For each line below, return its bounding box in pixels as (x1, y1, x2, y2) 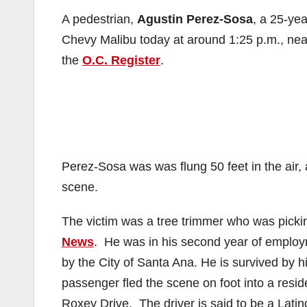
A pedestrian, (62, 12, 137, 26)
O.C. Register (82, 53, 160, 67)
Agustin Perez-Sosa (137, 12, 253, 26)
